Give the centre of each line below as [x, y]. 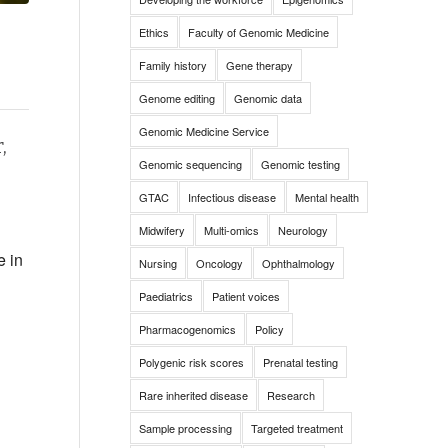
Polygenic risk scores [191, 362]
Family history [172, 65]
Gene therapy [259, 65]
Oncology [219, 263]
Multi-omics [231, 230]
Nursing [157, 263]
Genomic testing [300, 164]
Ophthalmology [298, 263]
